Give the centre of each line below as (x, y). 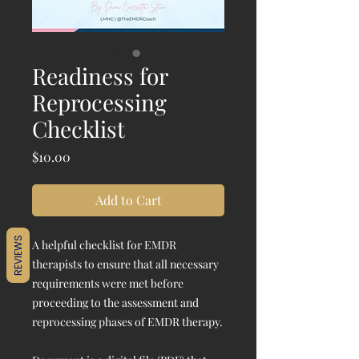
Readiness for (100, 75)
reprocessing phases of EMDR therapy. (127, 321)
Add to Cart (128, 200)
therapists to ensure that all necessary (125, 264)
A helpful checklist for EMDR (104, 244)
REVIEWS (18, 255)
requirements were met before (108, 283)
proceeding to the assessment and (115, 302)
